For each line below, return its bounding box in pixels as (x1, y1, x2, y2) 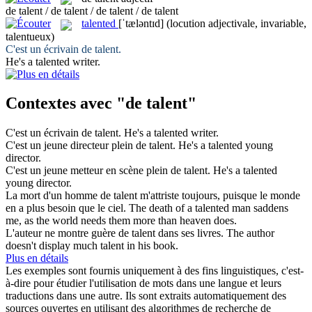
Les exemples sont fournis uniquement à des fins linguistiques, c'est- (6, 265, 304, 277)
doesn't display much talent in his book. (6, 240, 178, 252)
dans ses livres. (155, 227, 224, 240)
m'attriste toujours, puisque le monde (137, 189, 300, 202)
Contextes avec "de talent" (6, 94, 196, 113)
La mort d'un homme (6, 189, 100, 202)
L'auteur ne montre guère (6, 227, 118, 240)
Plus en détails (6, 252, 68, 265)
